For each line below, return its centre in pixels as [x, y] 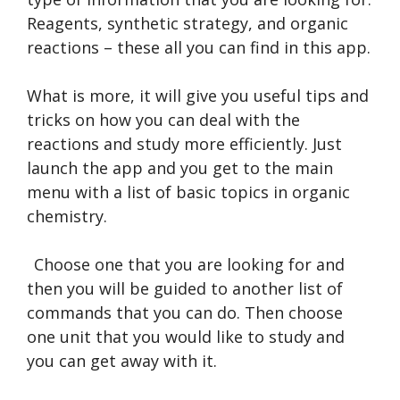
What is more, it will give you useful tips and [198, 95]
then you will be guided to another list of [185, 288]
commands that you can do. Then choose [185, 312]
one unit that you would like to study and [186, 336]
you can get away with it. [122, 360]
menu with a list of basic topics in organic [188, 192]
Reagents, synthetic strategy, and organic [187, 23]
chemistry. [67, 216]
